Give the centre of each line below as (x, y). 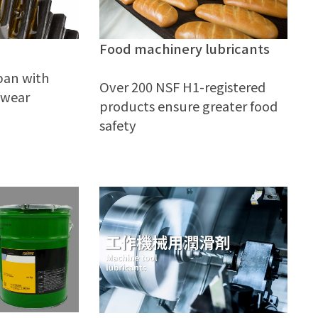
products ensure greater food (189, 106)
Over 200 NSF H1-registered (183, 87)
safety (118, 125)
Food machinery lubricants (185, 49)
